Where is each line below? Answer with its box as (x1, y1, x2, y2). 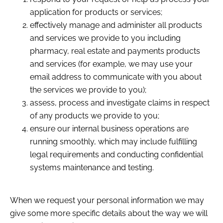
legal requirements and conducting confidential (30, 149, 203, 159)
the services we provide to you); (30, 85, 146, 95)
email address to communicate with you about (30, 72, 202, 82)
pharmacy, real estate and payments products (30, 46, 200, 56)
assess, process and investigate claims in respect (30, 98, 210, 108)
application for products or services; (30, 7, 162, 17)
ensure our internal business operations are (30, 123, 189, 133)
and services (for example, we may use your (30, 59, 193, 69)
